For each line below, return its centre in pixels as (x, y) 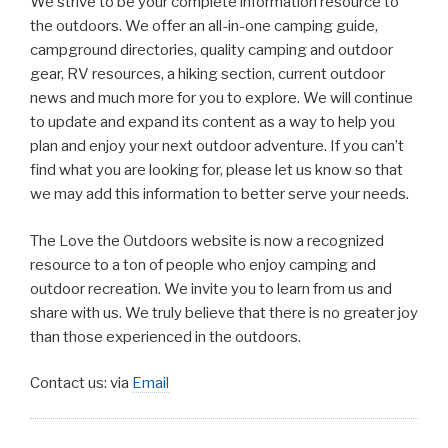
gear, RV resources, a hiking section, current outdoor (207, 74)
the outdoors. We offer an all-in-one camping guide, (204, 26)
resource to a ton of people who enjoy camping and (203, 264)
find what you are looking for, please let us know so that (216, 170)
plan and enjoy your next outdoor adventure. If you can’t (217, 146)
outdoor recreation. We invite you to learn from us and (211, 288)
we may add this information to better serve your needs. (219, 194)
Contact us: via (81, 383)
